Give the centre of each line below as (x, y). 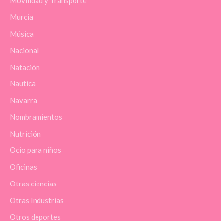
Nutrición (25, 133)
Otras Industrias (37, 200)
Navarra (23, 100)
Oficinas (23, 167)
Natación (25, 67)
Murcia (21, 17)
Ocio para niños (36, 150)
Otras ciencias (33, 183)
